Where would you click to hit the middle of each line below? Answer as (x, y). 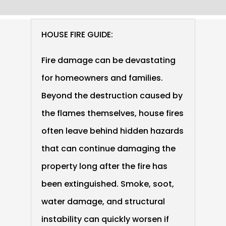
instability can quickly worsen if (105, 219)
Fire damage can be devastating (108, 60)
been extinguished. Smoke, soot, (107, 184)
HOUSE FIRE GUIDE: (77, 35)
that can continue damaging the (108, 149)
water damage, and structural (103, 202)
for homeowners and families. (102, 78)
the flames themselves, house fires (112, 113)
